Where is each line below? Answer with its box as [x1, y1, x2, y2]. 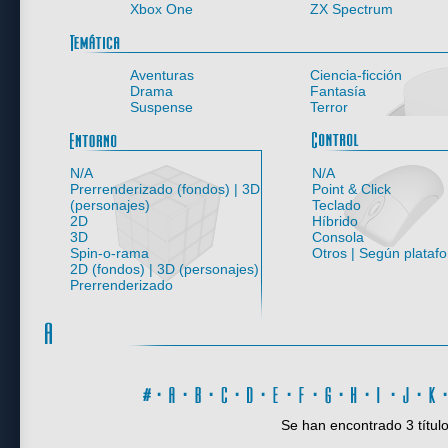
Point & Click [312, 181, 391, 197]
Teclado [312, 197, 361, 213]
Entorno [262, 123, 317, 139]
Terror [310, 99, 348, 115]
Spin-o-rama [70, 245, 149, 261]
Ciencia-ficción [310, 67, 402, 83]
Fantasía [310, 83, 366, 99]
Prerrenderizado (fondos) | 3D [70, 181, 260, 197]
